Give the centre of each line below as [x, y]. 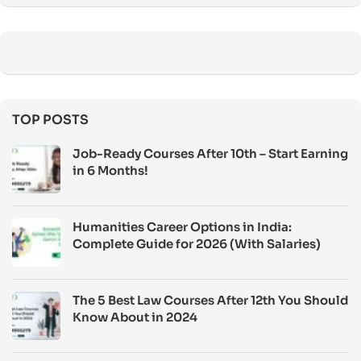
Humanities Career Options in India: [182, 227]
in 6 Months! [110, 170]
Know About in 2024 [135, 317]
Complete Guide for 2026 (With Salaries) [197, 244]
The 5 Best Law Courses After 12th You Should [210, 300]
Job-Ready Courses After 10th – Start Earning [210, 154]
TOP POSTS [50, 120]
